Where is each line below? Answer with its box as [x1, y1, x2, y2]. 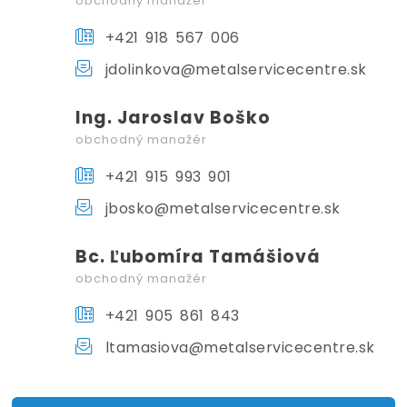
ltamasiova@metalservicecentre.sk [98, 336, 375, 358]
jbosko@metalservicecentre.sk [98, 197, 341, 219]
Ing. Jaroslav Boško [75, 104, 272, 130]
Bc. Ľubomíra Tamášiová [75, 243, 322, 269]
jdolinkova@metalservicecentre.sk [98, 58, 367, 80]
